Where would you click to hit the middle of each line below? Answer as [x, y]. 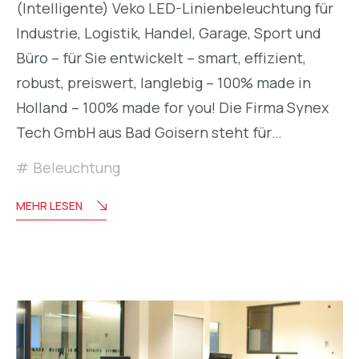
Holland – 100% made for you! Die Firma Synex [172, 107]
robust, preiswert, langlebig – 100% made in [163, 82]
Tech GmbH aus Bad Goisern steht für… [149, 132]
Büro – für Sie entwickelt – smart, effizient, [161, 57]
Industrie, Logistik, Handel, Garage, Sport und [169, 32]
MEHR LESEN [49, 205]
